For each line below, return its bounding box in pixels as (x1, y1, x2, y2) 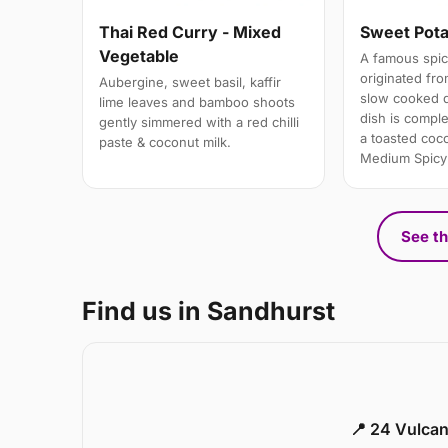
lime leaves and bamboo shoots (99, 93, 295, 110)
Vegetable (99, 45, 179, 66)
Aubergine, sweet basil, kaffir (99, 73, 281, 90)
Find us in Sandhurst (82, 295, 335, 326)
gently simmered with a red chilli (99, 113, 299, 130)
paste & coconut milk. (99, 133, 231, 150)
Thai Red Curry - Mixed (99, 21, 281, 42)
